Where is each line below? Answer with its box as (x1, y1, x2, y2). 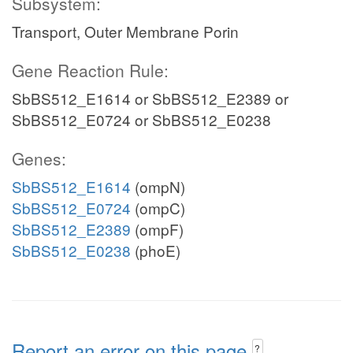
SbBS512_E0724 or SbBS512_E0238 (12, 109, 271, 130)
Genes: (12, 147, 66, 170)
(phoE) (131, 240, 180, 261)
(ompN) (131, 176, 185, 197)
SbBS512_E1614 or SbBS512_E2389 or (12, 87, 288, 109)
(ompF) (131, 218, 184, 240)
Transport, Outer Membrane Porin (12, 20, 239, 42)
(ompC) (131, 197, 185, 218)
